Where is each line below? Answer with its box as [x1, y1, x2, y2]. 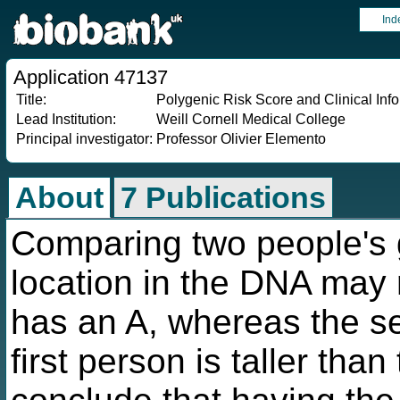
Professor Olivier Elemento [156, 131, 326, 146]
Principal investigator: [16, 131, 153, 146]
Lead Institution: [16, 112, 116, 127]
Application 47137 [13, 66, 168, 88]
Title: [16, 92, 46, 107]
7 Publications [121, 180, 326, 214]
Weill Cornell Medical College [156, 112, 346, 127]
